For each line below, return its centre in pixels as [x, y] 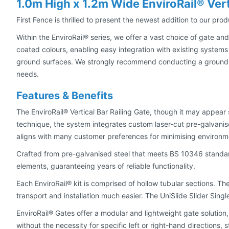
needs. [28, 74]
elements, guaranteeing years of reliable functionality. [106, 166]
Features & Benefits [65, 95]
